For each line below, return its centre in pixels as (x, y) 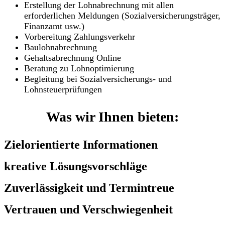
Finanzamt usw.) (54, 26)
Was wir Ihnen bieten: (113, 117)
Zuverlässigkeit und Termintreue (89, 188)
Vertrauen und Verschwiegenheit (88, 210)
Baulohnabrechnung (61, 47)
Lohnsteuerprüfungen (63, 90)
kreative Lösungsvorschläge (76, 166)
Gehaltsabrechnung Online (73, 58)
